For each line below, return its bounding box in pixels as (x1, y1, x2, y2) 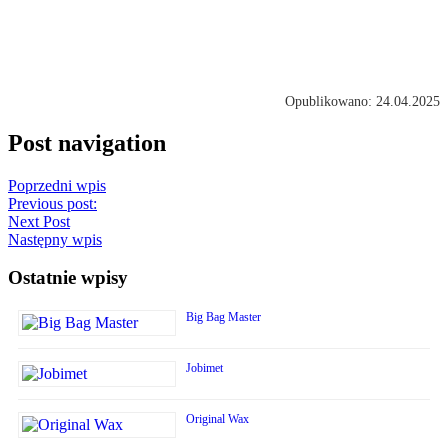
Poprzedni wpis (8, 176, 106, 194)
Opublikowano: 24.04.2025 (285, 93, 440, 109)
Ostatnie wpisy (8, 267, 128, 289)
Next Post (8, 212, 70, 230)
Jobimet (186, 361, 223, 376)
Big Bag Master (186, 310, 261, 325)
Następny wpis (8, 230, 102, 248)
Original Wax (186, 412, 249, 427)
